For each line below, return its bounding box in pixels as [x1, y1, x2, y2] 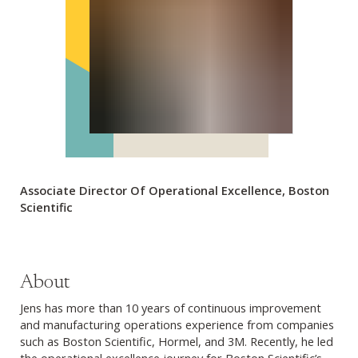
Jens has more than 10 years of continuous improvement [20, 299, 321, 316]
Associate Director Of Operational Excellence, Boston [20, 181, 329, 198]
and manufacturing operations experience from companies [20, 316, 334, 332]
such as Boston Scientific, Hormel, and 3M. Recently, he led [20, 332, 333, 349]
